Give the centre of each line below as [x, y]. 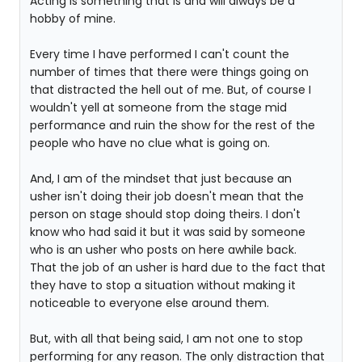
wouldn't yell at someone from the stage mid [158, 107]
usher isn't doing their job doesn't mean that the [167, 196]
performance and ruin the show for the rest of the [173, 125]
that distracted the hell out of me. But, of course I [170, 90]
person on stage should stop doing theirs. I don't [165, 214]
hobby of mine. [73, 19]
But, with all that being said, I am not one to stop [166, 339]
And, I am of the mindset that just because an [161, 179]
